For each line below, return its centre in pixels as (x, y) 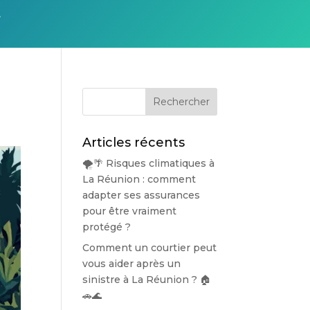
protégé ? (107, 227)
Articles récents (134, 142)
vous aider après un (132, 263)
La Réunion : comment (139, 179)
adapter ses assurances (142, 195)
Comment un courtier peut (150, 247)
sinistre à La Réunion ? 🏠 (147, 279)
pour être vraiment (130, 211)
